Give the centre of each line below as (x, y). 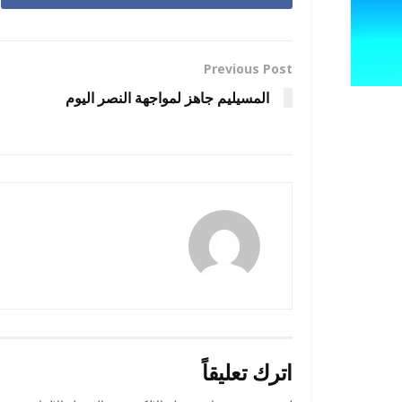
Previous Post (248, 69)
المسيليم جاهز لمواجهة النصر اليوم (167, 98)
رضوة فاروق (115, 221)
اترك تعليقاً (247, 372)
